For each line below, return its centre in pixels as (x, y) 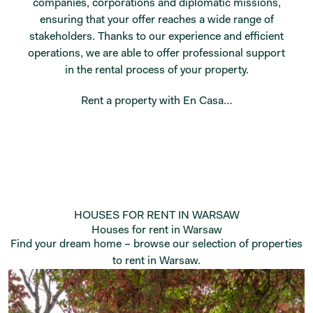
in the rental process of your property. (156, 69)
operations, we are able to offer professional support (156, 52)
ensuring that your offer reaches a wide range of (156, 19)
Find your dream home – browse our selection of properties (156, 243)
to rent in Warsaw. (156, 260)
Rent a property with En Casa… (156, 100)
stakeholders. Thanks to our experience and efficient (156, 36)
